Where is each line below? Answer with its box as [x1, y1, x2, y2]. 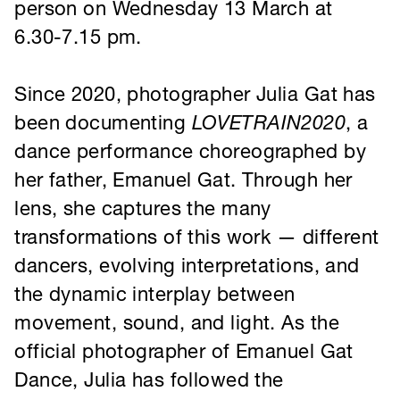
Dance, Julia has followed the [12, 248, 262, 271]
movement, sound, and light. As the [12, 195, 314, 218]
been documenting [12, 10, 178, 33]
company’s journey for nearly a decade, [12, 274, 348, 297]
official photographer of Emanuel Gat [12, 221, 327, 245]
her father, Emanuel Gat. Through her [12, 63, 326, 87]
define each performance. [12, 327, 231, 350]
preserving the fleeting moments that [12, 301, 325, 324]
